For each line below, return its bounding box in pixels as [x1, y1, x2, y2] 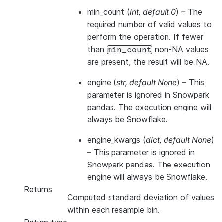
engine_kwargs [87, 135, 140, 145]
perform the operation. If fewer [87, 32, 203, 42]
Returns [24, 184, 52, 194]
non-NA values [152, 44, 209, 54]
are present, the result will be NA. [87, 57, 209, 67]
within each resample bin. [67, 205, 160, 215]
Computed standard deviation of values [67, 192, 214, 202]
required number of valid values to [87, 19, 212, 29]
